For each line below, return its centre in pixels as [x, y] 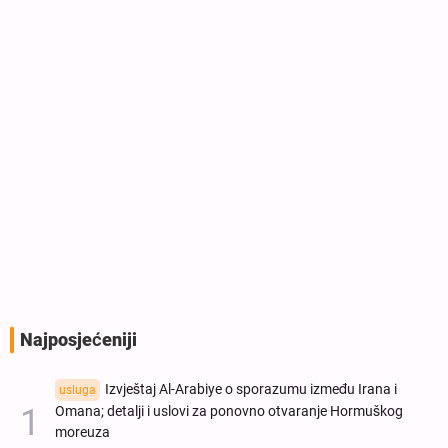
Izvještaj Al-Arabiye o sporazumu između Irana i [251, 390]
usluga [77, 390]
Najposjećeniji [78, 340]
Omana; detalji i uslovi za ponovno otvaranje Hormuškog [229, 412]
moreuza [82, 433]
